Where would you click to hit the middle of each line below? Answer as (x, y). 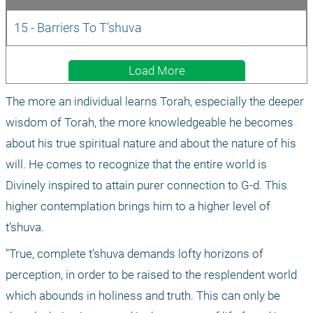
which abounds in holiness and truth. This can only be (143, 296)
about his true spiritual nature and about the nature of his (151, 144)
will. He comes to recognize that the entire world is (136, 165)
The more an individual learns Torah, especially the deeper (155, 102)
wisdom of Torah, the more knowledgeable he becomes (150, 123)
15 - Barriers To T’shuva (78, 28)
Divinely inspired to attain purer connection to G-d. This (146, 185)
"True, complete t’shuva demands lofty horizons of (134, 254)
